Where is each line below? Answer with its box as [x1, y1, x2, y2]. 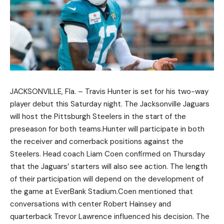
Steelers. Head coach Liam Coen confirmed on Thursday [10, 148, 205, 159]
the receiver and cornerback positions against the [10, 136, 183, 146]
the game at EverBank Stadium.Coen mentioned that [10, 186, 193, 196]
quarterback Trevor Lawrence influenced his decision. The [10, 211, 209, 221]
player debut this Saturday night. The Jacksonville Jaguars [10, 98, 209, 109]
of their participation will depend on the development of [10, 173, 203, 184]
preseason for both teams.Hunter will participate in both [10, 123, 204, 134]
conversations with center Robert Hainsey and [10, 198, 171, 209]
